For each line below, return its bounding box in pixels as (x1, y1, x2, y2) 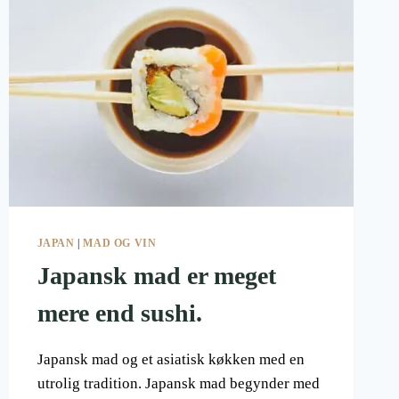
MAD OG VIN (83, 236, 157, 249)
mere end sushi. (37, 298, 202, 327)
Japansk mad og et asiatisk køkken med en (37, 350, 305, 368)
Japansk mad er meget (37, 261, 276, 289)
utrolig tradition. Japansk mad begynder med (37, 374, 320, 392)
